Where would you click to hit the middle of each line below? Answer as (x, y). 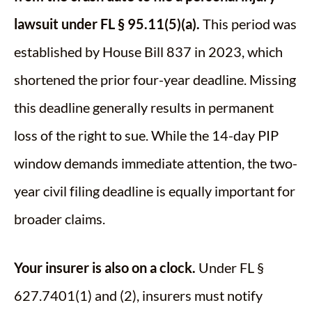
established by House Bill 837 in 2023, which (148, 52)
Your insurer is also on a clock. (105, 268)
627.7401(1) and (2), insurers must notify (138, 296)
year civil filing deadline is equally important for (155, 191)
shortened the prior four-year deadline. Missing (155, 80)
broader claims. (60, 219)
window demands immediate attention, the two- (156, 163)
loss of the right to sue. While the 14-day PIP (146, 135)
